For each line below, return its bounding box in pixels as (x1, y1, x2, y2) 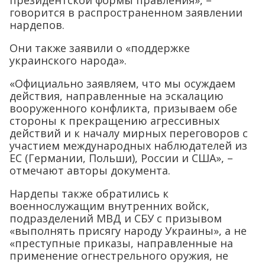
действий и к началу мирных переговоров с (9, 126, 248, 140)
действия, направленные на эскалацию (9, 89, 224, 103)
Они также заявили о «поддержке (9, 41, 190, 55)
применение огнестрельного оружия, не (9, 248, 228, 263)
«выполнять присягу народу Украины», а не (9, 224, 247, 238)
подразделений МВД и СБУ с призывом (9, 211, 222, 225)
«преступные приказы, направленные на (9, 236, 233, 250)
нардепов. (9, 18, 64, 32)
